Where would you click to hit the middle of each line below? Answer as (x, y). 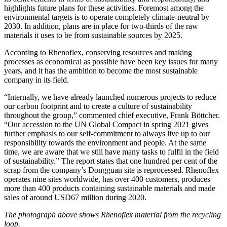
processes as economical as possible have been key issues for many (111, 61)
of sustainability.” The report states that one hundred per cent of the (111, 161)
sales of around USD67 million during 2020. (75, 197)
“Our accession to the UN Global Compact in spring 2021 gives (106, 124)
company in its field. (36, 80)
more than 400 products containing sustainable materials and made (110, 188)
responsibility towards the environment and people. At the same (105, 142)
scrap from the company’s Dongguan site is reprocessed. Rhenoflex (111, 170)
